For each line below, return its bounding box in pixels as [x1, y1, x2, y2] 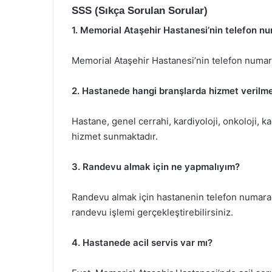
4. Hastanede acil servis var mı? [72, 237, 212, 248]
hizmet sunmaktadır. [72, 131, 158, 142]
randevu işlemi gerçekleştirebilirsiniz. [72, 206, 233, 218]
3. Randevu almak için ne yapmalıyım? [72, 161, 240, 172]
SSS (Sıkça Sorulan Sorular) [72, 4, 208, 16]
